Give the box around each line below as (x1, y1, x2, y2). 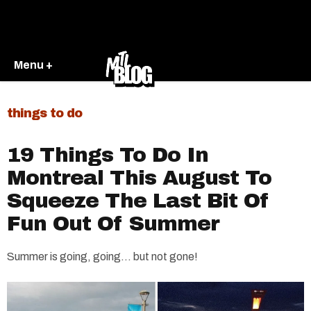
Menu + (14, 58, 53, 71)
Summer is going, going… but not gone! (7, 251, 198, 262)
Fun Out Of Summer (7, 212, 219, 235)
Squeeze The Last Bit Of (7, 190, 269, 212)
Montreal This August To (7, 167, 271, 189)
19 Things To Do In (7, 144, 208, 166)
